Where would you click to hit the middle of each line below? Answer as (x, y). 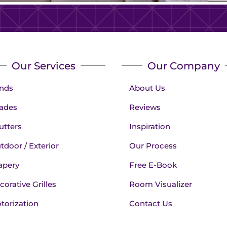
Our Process (153, 145)
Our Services (43, 66)
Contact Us (151, 203)
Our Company (183, 66)
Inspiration (150, 126)
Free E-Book (153, 165)
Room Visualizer (161, 184)
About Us (147, 88)
